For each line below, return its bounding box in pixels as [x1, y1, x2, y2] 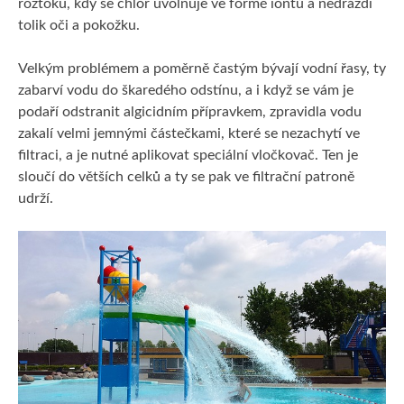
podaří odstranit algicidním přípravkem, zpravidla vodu [18, 104, 362, 119]
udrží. [18, 190, 53, 206]
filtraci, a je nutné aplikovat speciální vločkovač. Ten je [18, 147, 358, 162]
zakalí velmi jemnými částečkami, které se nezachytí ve [18, 125, 360, 141]
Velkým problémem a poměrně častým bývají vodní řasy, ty [18, 60, 386, 76]
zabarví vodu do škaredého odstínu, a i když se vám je [18, 82, 353, 97]
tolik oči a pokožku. [18, 17, 140, 32]
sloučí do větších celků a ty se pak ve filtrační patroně [18, 169, 354, 184]
